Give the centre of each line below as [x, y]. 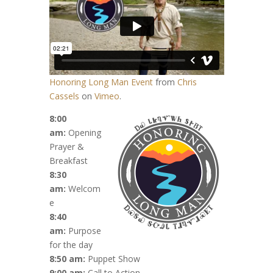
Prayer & [66, 147]
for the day [71, 245]
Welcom [83, 189]
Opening [83, 133]
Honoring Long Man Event [101, 82]
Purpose [83, 231]
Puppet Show [112, 259]
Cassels [64, 96]
